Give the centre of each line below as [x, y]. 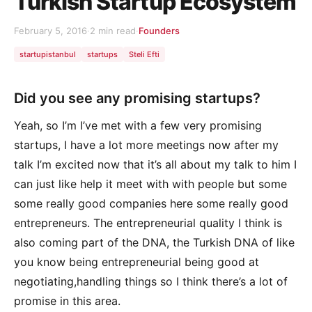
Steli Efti [144, 54]
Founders [159, 30]
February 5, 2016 [50, 30]
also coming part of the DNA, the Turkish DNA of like [154, 243]
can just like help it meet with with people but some [150, 184]
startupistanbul [48, 54]
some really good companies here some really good [151, 204]
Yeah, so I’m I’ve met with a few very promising [138, 126]
